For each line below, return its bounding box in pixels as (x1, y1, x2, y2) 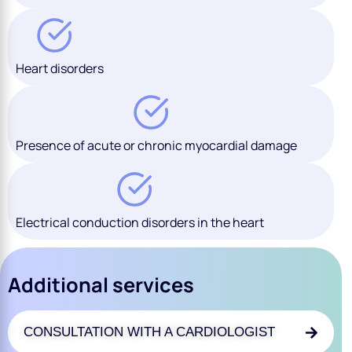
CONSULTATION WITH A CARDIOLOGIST (24, 324, 275, 339)
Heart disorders (16, 59, 104, 77)
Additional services (8, 270, 194, 299)
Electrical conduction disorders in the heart (16, 213, 264, 231)
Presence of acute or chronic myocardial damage (16, 136, 297, 154)
